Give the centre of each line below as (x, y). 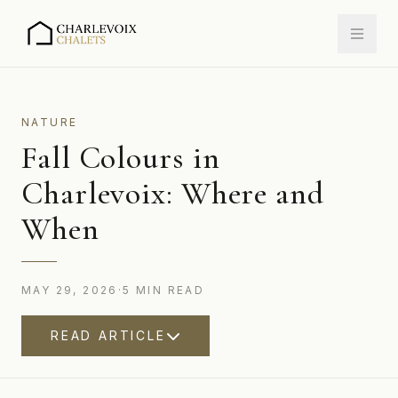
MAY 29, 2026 (70, 290)
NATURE (50, 122)
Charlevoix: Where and (173, 193)
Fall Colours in (121, 158)
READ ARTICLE (108, 335)
